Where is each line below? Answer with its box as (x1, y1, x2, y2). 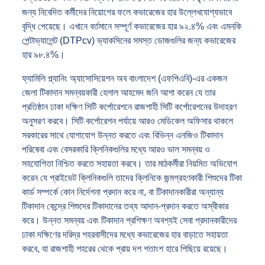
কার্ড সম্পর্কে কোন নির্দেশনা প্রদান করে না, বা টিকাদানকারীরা (22, 186, 199, 197)
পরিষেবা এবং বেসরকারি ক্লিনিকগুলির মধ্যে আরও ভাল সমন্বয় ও (22, 144, 210, 154)
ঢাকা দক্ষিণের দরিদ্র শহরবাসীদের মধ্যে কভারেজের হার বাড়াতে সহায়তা (22, 229, 228, 240)
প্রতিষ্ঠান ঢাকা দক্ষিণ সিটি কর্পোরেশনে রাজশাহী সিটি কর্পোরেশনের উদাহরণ (22, 101, 237, 112)
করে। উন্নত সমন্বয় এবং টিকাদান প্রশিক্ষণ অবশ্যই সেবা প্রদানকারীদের (22, 215, 237, 225)
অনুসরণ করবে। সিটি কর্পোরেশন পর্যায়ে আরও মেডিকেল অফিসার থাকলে (22, 115, 233, 126)
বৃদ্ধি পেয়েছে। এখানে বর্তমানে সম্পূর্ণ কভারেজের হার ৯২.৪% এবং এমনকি (22, 21, 241, 31)
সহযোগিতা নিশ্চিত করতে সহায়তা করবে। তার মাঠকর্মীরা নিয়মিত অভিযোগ (22, 158, 237, 169)
